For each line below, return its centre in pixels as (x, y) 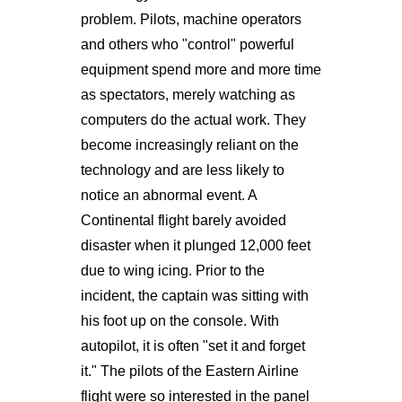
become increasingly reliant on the (189, 144)
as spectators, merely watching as (188, 94)
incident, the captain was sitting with (194, 295)
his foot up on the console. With (179, 320)
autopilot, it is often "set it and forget (192, 345)
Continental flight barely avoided (183, 220)
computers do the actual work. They (193, 119)
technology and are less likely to (182, 170)
